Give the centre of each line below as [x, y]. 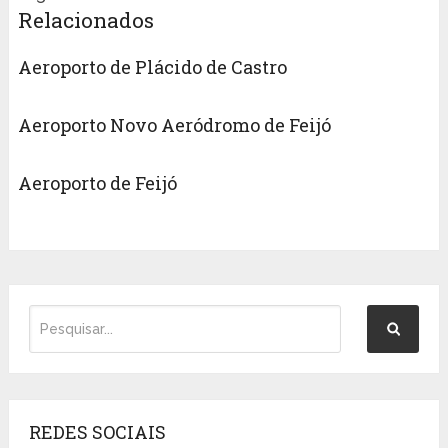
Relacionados [85, 20]
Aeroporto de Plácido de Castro [152, 67]
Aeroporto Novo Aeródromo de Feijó [174, 125]
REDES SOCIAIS [97, 431]
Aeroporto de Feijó [97, 183]
